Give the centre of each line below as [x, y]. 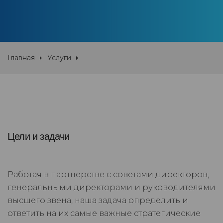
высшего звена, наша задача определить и [98, 201]
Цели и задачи [39, 137]
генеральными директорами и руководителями [111, 188]
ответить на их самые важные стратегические [104, 214]
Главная [21, 58]
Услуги [59, 58]
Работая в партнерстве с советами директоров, [108, 175]
